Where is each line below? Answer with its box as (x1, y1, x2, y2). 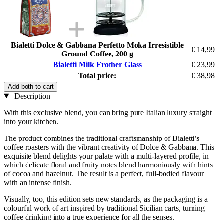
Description (12, 91, 50, 100)
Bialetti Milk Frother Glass (53, 60, 142, 69)
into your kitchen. (4, 117, 58, 126)
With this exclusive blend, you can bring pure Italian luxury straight (4, 108, 212, 117)
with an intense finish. (4, 178, 72, 187)
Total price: (78, 71, 116, 80)
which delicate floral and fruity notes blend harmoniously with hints (4, 160, 213, 169)
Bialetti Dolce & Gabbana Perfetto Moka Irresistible (11, 40, 184, 49)
